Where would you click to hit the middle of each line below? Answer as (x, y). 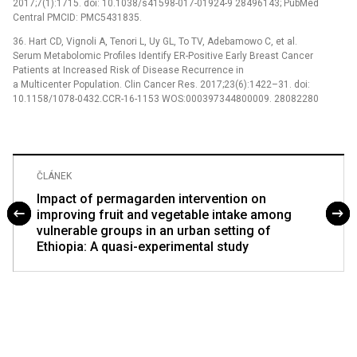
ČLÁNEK (54, 176)
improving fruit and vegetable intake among (164, 214)
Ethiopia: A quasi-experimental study (143, 246)
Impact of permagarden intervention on (151, 198)
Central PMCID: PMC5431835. (77, 17)
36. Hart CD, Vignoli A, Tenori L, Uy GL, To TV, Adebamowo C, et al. (155, 41)
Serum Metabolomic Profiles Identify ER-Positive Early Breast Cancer (163, 55)
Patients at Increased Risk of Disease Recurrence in (128, 70)
